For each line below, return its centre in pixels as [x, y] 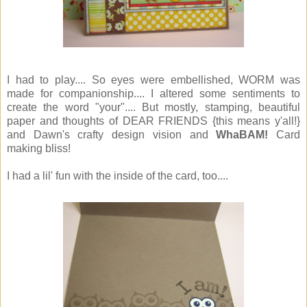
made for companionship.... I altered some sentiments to [153, 94]
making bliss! [39, 149]
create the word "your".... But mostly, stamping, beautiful [153, 108]
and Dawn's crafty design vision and [112, 135]
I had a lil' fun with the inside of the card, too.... [118, 176]
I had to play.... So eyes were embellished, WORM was [153, 80]
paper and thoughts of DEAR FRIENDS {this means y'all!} [153, 121]
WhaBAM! [242, 135]
